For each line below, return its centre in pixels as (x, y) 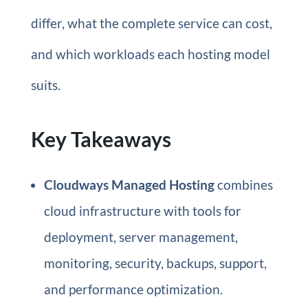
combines (243, 185)
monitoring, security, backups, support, (155, 263)
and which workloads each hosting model (150, 54)
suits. (45, 85)
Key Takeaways (101, 139)
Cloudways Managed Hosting (129, 185)
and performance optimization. (133, 289)
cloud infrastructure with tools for (142, 211)
